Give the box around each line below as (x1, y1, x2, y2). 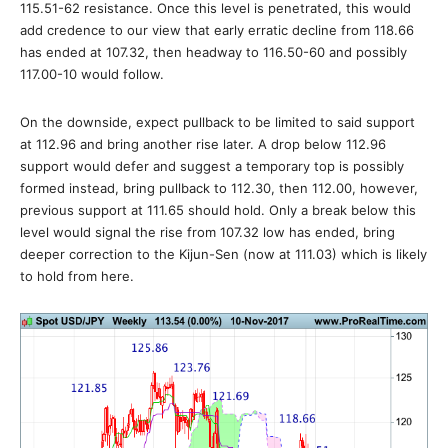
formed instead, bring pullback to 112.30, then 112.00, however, (20, 179, 418, 196)
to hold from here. (20, 267, 134, 284)
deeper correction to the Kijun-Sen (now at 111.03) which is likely (20, 245, 427, 262)
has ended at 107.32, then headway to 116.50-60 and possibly (20, 43, 407, 60)
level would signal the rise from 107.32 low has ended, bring (20, 223, 395, 240)
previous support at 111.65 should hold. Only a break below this (20, 201, 416, 218)
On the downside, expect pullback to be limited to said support (20, 113, 415, 130)
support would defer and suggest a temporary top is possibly (20, 157, 404, 174)
